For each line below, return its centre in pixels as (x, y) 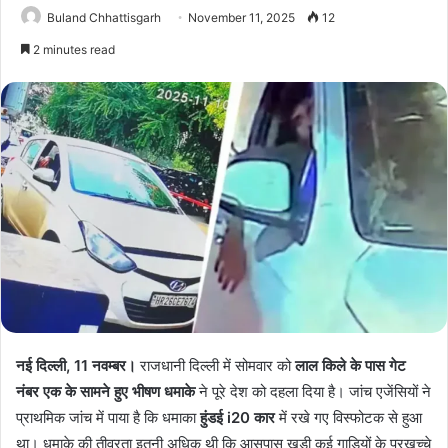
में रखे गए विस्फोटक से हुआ (348, 417)
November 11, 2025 (241, 17)
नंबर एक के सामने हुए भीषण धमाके (105, 391)
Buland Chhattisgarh (104, 17)
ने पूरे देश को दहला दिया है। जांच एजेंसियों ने (313, 391)
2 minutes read (72, 49)
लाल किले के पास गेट (350, 365)
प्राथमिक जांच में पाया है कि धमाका (108, 417)
